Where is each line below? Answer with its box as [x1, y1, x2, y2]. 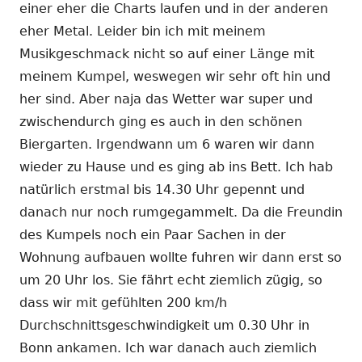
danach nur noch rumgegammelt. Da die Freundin [19, 204, 343, 220]
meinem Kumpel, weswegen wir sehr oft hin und [19, 68, 330, 84]
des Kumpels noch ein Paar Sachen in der [19, 226, 286, 242]
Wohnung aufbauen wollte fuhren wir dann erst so [19, 249, 342, 265]
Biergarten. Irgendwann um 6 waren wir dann [19, 136, 314, 152]
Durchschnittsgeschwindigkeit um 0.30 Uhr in [19, 317, 309, 333]
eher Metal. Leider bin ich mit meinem [19, 23, 266, 39]
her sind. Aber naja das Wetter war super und [19, 90, 313, 107]
